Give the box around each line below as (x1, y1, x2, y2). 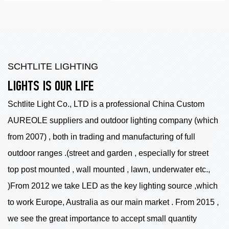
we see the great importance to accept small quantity (8, 214, 197, 223)
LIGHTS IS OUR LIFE (8, 78, 94, 96)
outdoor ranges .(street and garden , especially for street (8, 149, 209, 158)
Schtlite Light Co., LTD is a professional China (8, 100, 176, 109)
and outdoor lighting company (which (83, 116, 218, 125)
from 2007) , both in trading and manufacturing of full (8, 132, 195, 142)
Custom (176, 100, 204, 109)
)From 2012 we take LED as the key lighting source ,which (8, 181, 218, 191)
